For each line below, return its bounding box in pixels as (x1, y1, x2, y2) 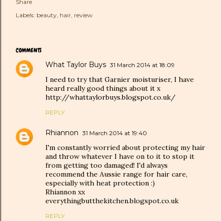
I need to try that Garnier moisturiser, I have (45, 75, 194, 84)
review (74, 11, 93, 19)
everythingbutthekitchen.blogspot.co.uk (45, 196, 179, 205)
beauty (37, 11, 57, 19)
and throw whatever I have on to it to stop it (45, 152, 194, 161)
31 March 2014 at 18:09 (110, 61, 175, 69)
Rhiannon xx (45, 187, 85, 196)
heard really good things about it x (45, 84, 160, 93)
